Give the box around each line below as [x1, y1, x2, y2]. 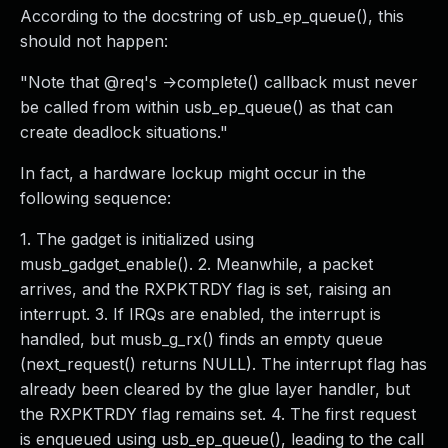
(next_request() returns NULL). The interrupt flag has [20, 354, 427, 374]
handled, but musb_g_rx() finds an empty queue [20, 329, 383, 349]
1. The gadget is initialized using [20, 229, 254, 249]
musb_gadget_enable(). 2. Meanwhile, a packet [20, 254, 373, 274]
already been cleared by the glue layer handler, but [20, 379, 410, 399]
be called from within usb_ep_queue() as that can [20, 97, 393, 117]
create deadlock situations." [20, 122, 228, 142]
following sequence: [20, 188, 171, 208]
